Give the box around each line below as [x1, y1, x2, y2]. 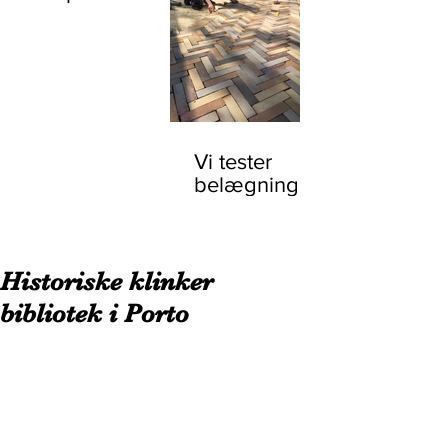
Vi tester [194, 150, 272, 173]
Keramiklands [44, 3, 174, 26]
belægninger [194, 173, 318, 196]
